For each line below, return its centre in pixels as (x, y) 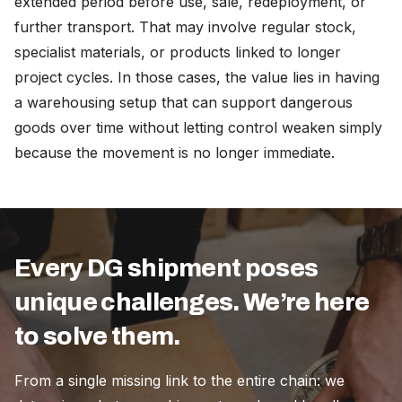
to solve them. (97, 336)
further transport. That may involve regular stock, (185, 27)
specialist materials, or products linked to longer (178, 52)
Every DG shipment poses (166, 268)
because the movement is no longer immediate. (175, 153)
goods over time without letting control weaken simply (198, 127)
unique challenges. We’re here (192, 302)
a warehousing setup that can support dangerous (184, 102)
